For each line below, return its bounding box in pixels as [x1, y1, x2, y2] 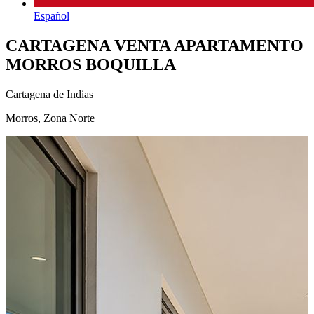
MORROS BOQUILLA [6, 55, 176, 74]
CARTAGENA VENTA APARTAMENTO [6, 36, 303, 55]
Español [34, 10, 69, 22]
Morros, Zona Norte [6, 112, 95, 125]
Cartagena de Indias [6, 88, 93, 101]
